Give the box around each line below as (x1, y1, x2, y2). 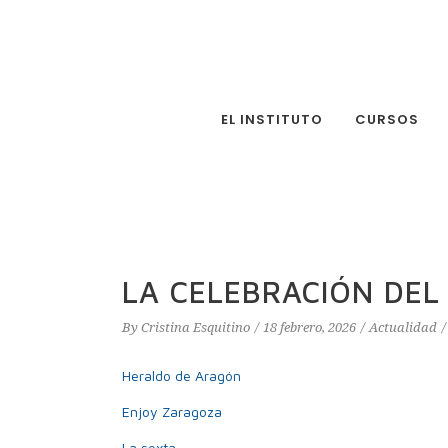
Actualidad (369, 320, 437, 335)
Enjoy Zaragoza (122, 403, 222, 420)
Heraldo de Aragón (122, 367, 245, 384)
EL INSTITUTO (221, 109, 323, 129)
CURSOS (355, 109, 419, 129)
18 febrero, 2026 (263, 320, 356, 335)
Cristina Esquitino (141, 320, 250, 335)
